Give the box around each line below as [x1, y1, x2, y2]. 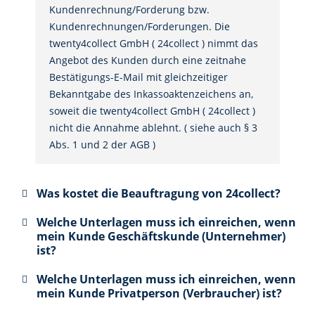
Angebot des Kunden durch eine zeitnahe [49, 53, 246, 67]
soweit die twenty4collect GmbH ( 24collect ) [49, 104, 255, 118]
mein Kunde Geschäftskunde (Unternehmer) [36, 229, 285, 245]
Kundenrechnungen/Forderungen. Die [49, 20, 230, 34]
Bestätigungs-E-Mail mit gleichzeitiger [49, 70, 228, 84]
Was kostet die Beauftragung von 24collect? [36, 186, 281, 202]
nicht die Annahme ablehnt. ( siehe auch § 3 [49, 121, 257, 135]
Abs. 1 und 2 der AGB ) [49, 138, 155, 152]
